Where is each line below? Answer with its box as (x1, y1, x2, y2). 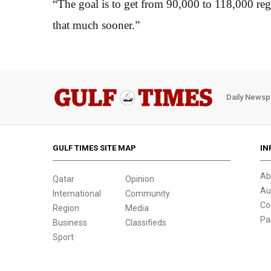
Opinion (125, 174, 154, 184)
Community (125, 188, 170, 198)
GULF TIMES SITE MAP (53, 143, 136, 152)
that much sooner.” (53, 18, 140, 31)
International (53, 188, 101, 198)
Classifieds (125, 217, 166, 227)
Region (53, 203, 79, 213)
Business (53, 217, 87, 227)
